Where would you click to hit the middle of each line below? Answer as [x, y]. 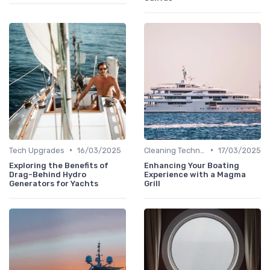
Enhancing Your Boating [192, 165]
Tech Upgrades [37, 150]
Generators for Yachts [54, 183]
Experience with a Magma [195, 174]
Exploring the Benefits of [59, 165]
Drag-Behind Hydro [48, 174]
